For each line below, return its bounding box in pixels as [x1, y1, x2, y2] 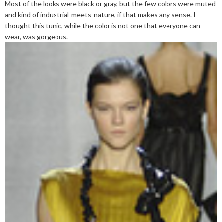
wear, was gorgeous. [5, 32, 68, 41]
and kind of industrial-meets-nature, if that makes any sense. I [5, 10, 196, 19]
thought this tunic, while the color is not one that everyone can [5, 21, 200, 30]
